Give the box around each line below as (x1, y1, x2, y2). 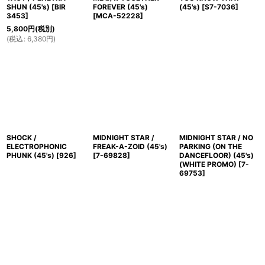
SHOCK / (7, 133, 37, 143)
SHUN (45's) (7, 2, 50, 12)
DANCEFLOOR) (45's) (179, 151, 254, 160)
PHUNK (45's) (7, 151, 54, 160)
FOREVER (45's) (92, 2, 148, 12)
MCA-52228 (95, 11, 140, 21)
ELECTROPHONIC (7, 142, 67, 151)
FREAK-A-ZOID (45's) (92, 142, 167, 151)
